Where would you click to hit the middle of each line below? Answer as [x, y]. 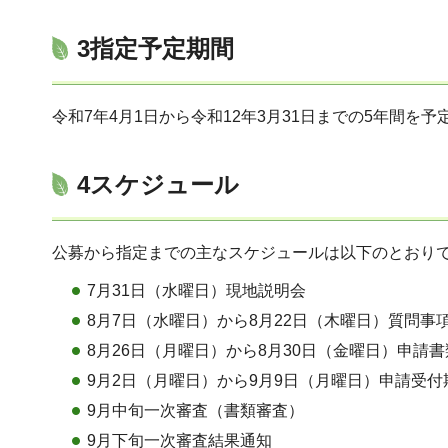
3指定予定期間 [155, 48]
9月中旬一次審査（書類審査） [196, 410]
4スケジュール [158, 184]
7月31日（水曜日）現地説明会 [197, 290]
